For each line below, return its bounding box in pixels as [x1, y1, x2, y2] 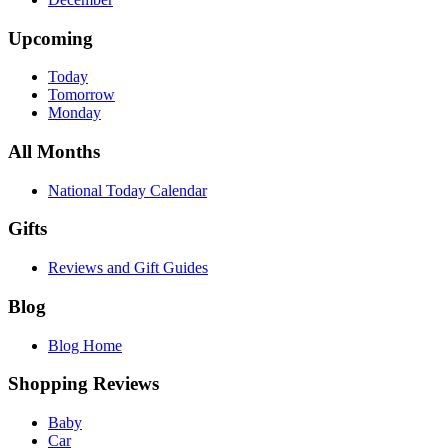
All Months [8, 141, 100, 163]
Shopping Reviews [8, 373, 159, 395]
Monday [48, 104, 101, 122]
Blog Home [48, 336, 122, 354]
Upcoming [8, 27, 93, 49]
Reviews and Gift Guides [48, 259, 208, 277]
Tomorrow [48, 86, 115, 104]
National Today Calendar [48, 181, 207, 199]
